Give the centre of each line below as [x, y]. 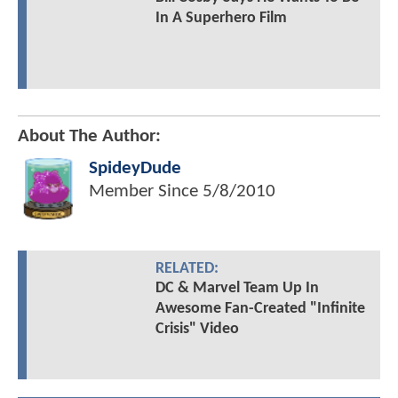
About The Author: [89, 137]
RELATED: [187, 269]
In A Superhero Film [221, 19]
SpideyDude [135, 169]
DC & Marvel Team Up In [237, 289]
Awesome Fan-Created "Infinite [260, 309]
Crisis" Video [197, 330]
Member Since [146, 192]
